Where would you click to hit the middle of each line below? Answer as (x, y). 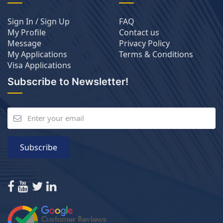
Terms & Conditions (156, 54)
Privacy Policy (144, 43)
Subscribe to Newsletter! (68, 82)
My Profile (27, 32)
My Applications (37, 54)
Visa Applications (39, 65)
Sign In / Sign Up (39, 21)
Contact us (139, 32)
